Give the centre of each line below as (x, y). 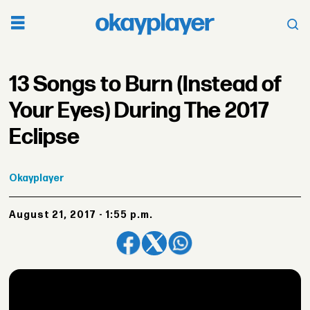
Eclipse (45, 137)
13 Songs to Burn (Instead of (146, 84)
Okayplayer (37, 178)
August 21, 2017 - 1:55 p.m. (85, 215)
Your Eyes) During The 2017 (139, 111)
